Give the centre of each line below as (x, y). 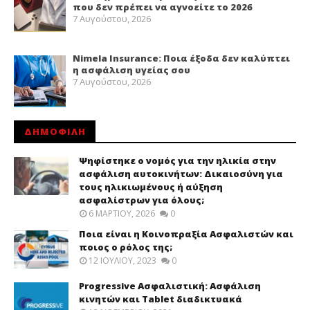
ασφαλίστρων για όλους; (142, 200)
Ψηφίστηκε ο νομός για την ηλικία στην (177, 161)
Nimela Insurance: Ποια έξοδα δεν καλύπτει (181, 58)
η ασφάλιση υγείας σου (131, 70)
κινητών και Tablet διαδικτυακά (161, 299)
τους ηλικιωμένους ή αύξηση (151, 187)
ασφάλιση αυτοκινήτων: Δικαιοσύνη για (181, 174)
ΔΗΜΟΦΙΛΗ (55, 132)
